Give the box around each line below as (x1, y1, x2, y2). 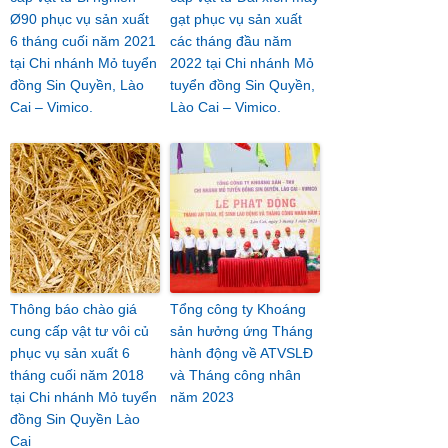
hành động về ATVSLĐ (170, 345, 313, 361)
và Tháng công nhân (170, 367, 301, 383)
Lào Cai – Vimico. (170, 99, 281, 115)
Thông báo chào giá (10, 301, 137, 317)
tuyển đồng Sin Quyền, (170, 77, 315, 93)
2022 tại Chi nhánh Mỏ (170, 55, 314, 71)
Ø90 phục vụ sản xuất (10, 11, 149, 27)
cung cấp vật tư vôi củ (10, 323, 149, 339)
